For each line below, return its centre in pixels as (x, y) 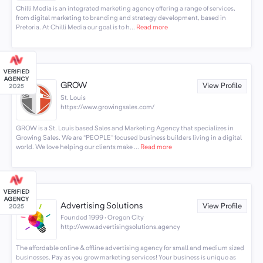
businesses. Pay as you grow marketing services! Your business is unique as (126, 258)
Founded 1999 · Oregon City (102, 218)
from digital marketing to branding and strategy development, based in (121, 18)
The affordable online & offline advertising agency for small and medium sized (130, 249)
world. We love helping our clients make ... (77, 148)
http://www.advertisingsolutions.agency (121, 227)
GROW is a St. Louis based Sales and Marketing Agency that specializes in (124, 129)
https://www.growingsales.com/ (108, 108)
